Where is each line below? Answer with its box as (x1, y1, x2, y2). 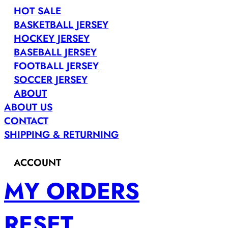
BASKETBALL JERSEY (14, 18, 109, 32)
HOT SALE (14, 4, 62, 18)
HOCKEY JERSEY (14, 32, 90, 45)
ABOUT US (4, 100, 52, 114)
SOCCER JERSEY (14, 73, 88, 87)
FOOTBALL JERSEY (14, 59, 99, 73)
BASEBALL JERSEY (14, 45, 97, 59)
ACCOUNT (14, 156, 62, 169)
